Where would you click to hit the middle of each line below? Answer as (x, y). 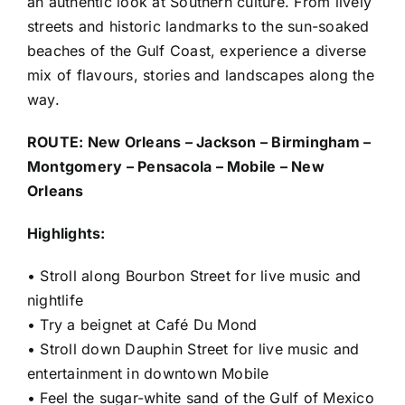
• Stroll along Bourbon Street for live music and (194, 275)
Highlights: (66, 233)
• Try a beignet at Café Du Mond (142, 324)
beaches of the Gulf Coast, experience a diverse (197, 50)
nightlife (56, 300)
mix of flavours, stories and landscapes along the (201, 75)
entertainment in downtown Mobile (148, 373)
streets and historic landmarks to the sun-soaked (198, 26)
